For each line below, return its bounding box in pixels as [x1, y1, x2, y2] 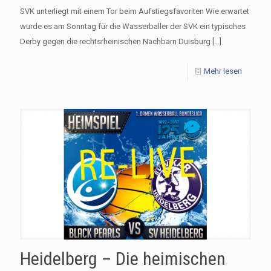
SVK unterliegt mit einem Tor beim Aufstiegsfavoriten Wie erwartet [20, 7, 249, 16]
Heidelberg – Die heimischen [20, 247, 226, 269]
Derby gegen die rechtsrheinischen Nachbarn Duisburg [20, 37, 211, 46]
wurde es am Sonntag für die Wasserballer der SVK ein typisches [20, 22, 246, 31]
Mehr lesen [204, 67, 242, 76]
